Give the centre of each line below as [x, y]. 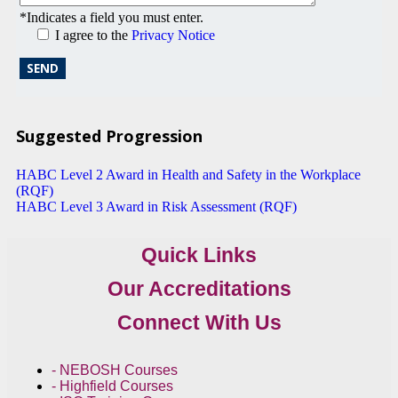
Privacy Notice [171, 35]
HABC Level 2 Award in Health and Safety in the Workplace [188, 174]
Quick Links [199, 255]
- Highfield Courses [112, 386]
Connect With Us [199, 322]
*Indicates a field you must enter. [111, 17]
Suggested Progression [109, 135]
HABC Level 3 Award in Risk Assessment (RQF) [156, 206]
